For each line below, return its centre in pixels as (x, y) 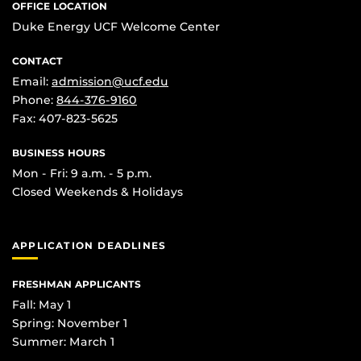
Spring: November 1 (70, 323)
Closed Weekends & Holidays (98, 192)
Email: (32, 82)
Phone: (34, 100)
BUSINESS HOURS (59, 153)
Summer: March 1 (63, 341)
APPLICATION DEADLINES (89, 246)
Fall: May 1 (41, 304)
